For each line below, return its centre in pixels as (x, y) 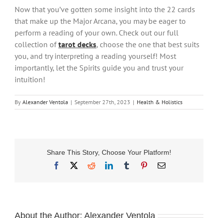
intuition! (30, 80)
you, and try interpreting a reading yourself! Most (95, 56)
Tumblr (141, 165)
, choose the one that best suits (148, 45)
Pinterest (161, 165)
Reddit (105, 165)
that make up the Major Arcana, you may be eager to (100, 21)
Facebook (75, 165)
